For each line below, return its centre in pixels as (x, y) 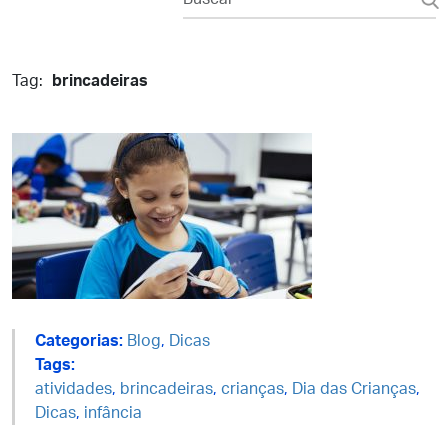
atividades (73, 389)
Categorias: (79, 341)
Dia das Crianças (354, 389)
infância (113, 413)
